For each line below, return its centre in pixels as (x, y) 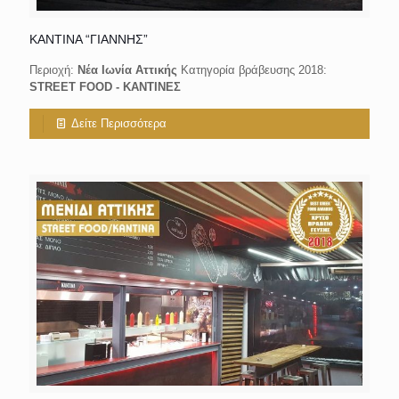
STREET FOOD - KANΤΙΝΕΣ (105, 86)
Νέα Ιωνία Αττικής (127, 69)
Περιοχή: (53, 69)
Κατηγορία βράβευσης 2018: (252, 69)
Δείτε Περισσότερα (119, 123)
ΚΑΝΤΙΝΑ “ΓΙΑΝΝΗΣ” (89, 39)
